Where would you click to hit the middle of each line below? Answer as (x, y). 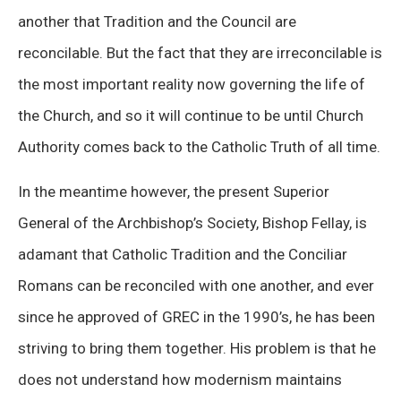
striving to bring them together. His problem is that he (197, 348)
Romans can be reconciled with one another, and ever (196, 285)
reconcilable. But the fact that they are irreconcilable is (200, 53)
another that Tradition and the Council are (157, 22)
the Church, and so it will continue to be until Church (191, 116)
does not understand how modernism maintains (180, 379)
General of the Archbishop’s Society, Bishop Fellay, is (192, 222)
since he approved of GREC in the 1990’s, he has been (196, 316)
